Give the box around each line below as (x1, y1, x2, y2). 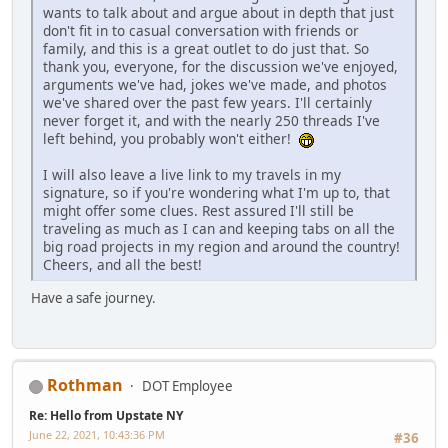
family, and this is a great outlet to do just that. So (43, 38, 369, 58)
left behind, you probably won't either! (43, 128, 299, 148)
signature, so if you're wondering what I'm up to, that (43, 182, 390, 202)
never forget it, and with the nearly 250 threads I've (43, 110, 380, 130)
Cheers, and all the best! (43, 254, 202, 274)
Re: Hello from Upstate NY (29, 407, 183, 425)
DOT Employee (142, 377, 233, 396)
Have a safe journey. (31, 288, 156, 307)
